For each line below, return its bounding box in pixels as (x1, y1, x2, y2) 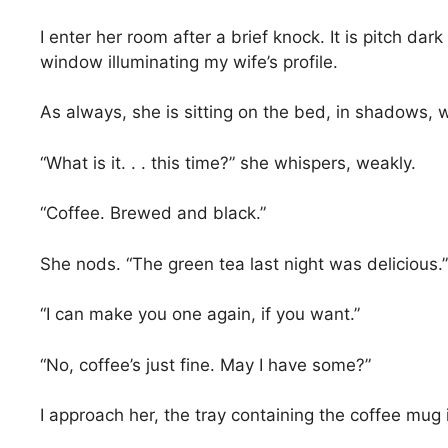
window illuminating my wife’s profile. (40, 51, 338, 72)
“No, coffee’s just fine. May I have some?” (40, 354, 371, 375)
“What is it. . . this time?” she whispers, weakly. (40, 152, 416, 173)
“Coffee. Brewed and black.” (40, 203, 266, 224)
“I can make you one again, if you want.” (40, 304, 360, 325)
